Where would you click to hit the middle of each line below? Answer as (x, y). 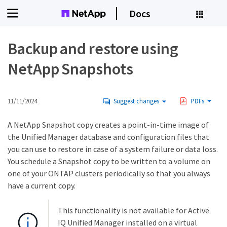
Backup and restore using (93, 49)
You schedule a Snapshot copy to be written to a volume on (109, 161)
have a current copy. (42, 185)
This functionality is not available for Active (134, 210)
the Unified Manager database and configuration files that (108, 137)
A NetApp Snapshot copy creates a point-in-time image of (108, 125)
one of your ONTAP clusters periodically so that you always (109, 173)
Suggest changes (136, 101)
